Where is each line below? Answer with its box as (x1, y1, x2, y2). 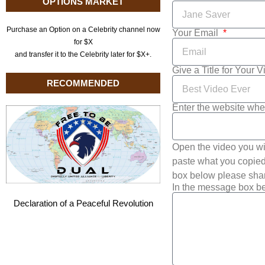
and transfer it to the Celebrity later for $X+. (15, 50, 152, 59)
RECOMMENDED (47, 78, 120, 88)
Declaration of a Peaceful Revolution (13, 198, 153, 208)
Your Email (172, 28, 221, 38)
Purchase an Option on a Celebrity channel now (6, 25, 160, 34)
